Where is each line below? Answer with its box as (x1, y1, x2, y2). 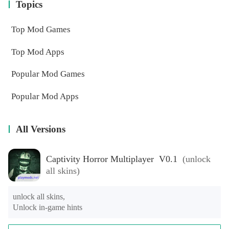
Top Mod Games (11, 24, 71, 34)
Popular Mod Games (11, 69, 85, 79)
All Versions (16, 124, 66, 135)
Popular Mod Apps (11, 91, 79, 102)
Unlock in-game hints (13, 202, 83, 212)
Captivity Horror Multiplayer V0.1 (158, 154, 182, 165)
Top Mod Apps (11, 47, 64, 57)
